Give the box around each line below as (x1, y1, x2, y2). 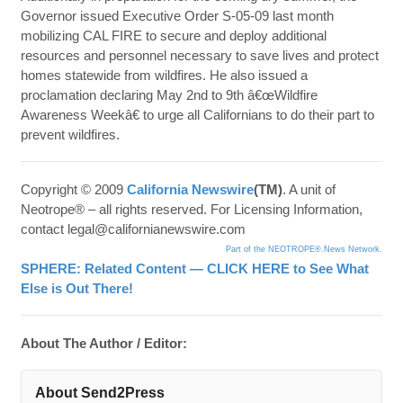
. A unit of (282, 181, 336, 197)
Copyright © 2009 (20, 181, 127, 197)
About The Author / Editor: (20, 335, 187, 351)
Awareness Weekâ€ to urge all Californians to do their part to (20, 106, 374, 122)
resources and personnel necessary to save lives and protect (20, 47, 379, 63)
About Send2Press (34, 384, 165, 400)
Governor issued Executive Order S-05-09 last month (20, 7, 334, 23)
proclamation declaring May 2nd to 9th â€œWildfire (20, 86, 318, 103)
